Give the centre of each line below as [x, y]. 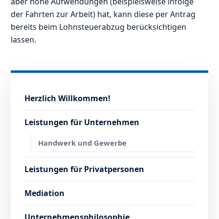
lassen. [24, 40]
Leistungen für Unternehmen [82, 122]
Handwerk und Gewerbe [83, 143]
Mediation [45, 193]
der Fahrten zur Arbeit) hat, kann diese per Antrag [103, 14]
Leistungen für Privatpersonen [85, 169]
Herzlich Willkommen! [68, 99]
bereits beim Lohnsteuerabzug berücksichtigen [99, 27]
